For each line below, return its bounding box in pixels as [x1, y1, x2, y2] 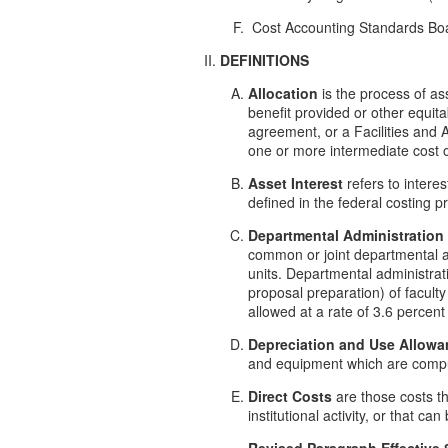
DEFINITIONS [220, 49, 309, 70]
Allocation [248, 82, 318, 103]
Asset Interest [248, 172, 343, 193]
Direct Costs [248, 385, 332, 406]
